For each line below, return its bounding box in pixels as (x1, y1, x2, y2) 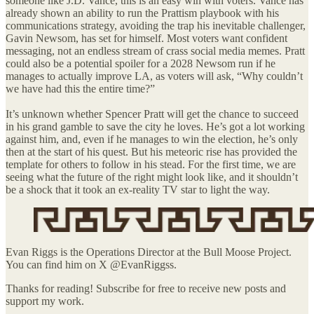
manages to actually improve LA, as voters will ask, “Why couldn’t (6, 69, 303, 82)
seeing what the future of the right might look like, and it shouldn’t (6, 170, 298, 183)
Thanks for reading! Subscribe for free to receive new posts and (6, 282, 286, 294)
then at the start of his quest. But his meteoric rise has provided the (6, 145, 297, 158)
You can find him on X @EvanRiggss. (6, 258, 177, 271)
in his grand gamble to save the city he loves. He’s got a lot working (6, 120, 305, 132)
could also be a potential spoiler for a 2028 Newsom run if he (6, 57, 275, 69)
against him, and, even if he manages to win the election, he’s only (6, 132, 298, 145)
